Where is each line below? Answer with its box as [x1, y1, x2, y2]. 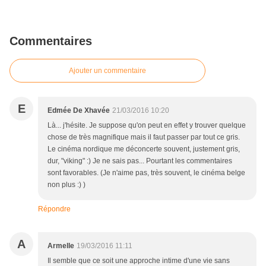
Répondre [38, 205, 71, 214]
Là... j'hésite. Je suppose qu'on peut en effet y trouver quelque [47, 121, 246, 130]
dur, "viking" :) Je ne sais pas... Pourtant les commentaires [47, 157, 232, 166]
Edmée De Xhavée [47, 106, 110, 115]
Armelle [47, 242, 74, 251]
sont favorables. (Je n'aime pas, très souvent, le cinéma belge [47, 169, 245, 178]
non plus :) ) [47, 180, 85, 189]
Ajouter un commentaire [69, 66, 146, 75]
